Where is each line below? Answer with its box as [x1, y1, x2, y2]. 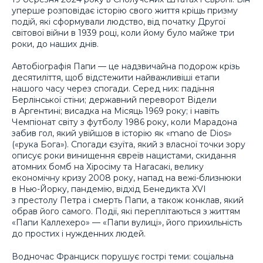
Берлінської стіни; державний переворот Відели [12, 95, 217, 106]
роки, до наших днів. [12, 38, 99, 49]
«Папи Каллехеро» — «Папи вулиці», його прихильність [12, 217, 242, 228]
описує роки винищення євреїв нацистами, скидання [12, 150, 236, 161]
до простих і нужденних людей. [12, 228, 146, 240]
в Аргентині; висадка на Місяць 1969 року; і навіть [12, 106, 219, 117]
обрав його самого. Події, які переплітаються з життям [12, 206, 240, 217]
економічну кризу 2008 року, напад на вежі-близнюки [12, 173, 241, 184]
